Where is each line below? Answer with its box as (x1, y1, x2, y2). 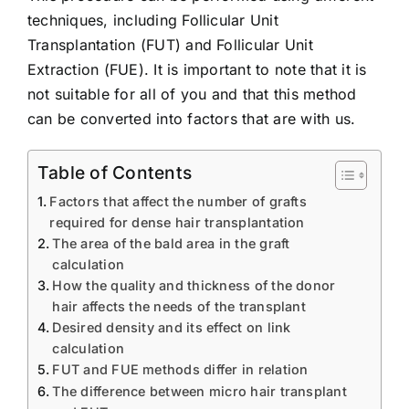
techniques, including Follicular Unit (27, 10, 278, 29)
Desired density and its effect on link (52, 319, 291, 335)
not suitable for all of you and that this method (27, 84, 357, 103)
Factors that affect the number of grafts (49, 193, 307, 209)
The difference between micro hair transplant (52, 383, 347, 399)
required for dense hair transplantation (49, 214, 305, 230)
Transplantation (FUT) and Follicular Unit (27, 35, 313, 54)
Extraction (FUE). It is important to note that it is (27, 59, 367, 79)
